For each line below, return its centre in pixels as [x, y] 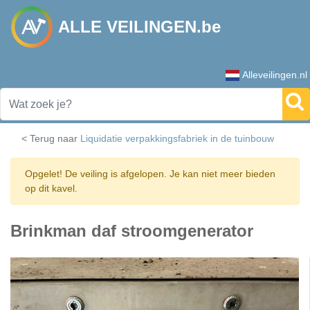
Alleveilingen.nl [275, 75]
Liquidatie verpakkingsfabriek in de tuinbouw [177, 138]
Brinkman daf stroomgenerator [132, 231]
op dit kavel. [51, 188]
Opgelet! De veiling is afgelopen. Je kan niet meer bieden [150, 174]
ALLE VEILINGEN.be [139, 27]
